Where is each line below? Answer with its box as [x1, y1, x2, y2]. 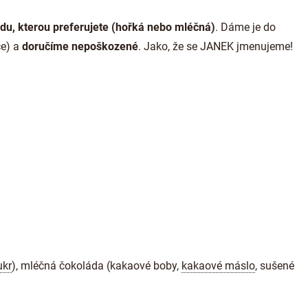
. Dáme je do [215, 21, 276, 34]
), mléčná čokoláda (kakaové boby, [12, 259, 181, 272]
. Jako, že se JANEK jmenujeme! [138, 40, 293, 53]
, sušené [255, 259, 294, 272]
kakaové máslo [181, 259, 255, 272]
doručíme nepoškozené [22, 40, 138, 53]
